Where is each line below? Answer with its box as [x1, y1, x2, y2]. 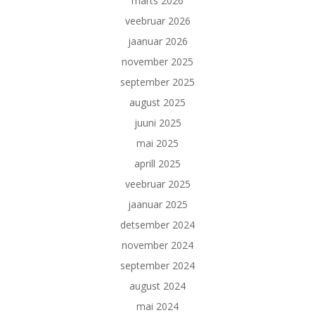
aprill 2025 [134, 157, 181, 170]
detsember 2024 [120, 218, 195, 231]
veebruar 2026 [124, 14, 191, 27]
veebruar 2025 [124, 177, 191, 191]
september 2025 [120, 75, 195, 89]
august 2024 [129, 279, 186, 292]
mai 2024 [136, 300, 179, 313]
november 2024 [122, 238, 193, 252]
